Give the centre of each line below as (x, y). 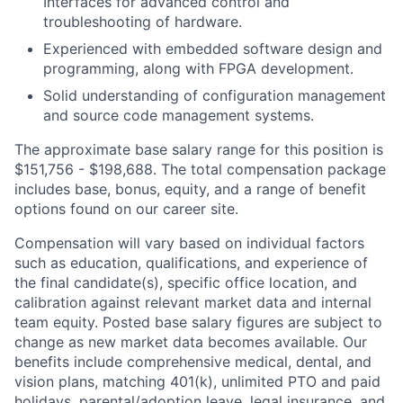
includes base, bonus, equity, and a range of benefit (190, 189)
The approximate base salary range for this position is (199, 149)
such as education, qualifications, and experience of (191, 263)
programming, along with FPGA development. (198, 68)
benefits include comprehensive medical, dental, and (193, 362)
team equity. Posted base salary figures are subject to (198, 322)
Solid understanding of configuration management (215, 95)
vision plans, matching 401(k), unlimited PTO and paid (197, 381)
